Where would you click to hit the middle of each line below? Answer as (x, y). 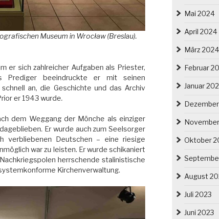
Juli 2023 (198, 194)
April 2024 (200, 31)
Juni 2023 (199, 212)
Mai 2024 (199, 13)
